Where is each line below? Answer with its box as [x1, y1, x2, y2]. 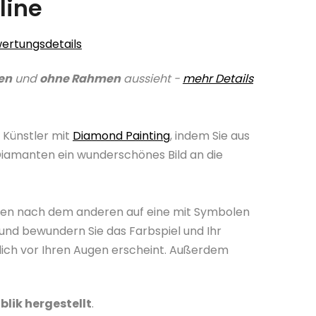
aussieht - [121, 71, 180, 87]
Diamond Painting [73, 128, 170, 145]
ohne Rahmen [39, 71, 121, 87]
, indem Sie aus [170, 128, 250, 145]
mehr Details [183, 71, 253, 87]
